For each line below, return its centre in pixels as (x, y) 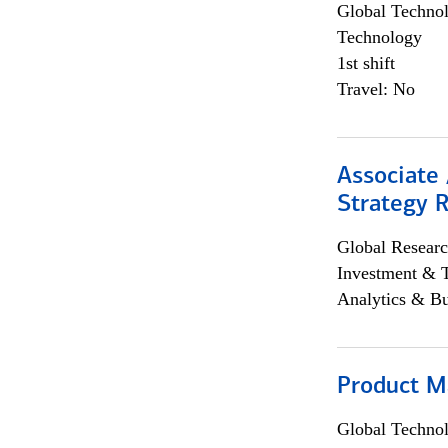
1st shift (365, 63)
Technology (379, 37)
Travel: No (375, 89)
